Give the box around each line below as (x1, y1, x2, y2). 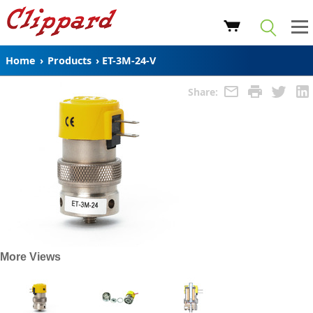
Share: (188, 85, 221, 99)
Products (48, 54, 92, 67)
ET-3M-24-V (102, 54, 156, 67)
